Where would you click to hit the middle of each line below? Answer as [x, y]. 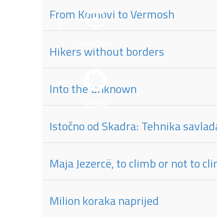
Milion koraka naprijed [104, 201]
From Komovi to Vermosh [112, 14]
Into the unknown [93, 89]
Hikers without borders [107, 51]
